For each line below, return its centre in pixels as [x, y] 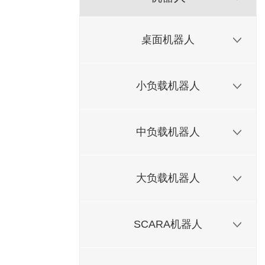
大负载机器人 [168, 178]
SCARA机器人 [168, 224]
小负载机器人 [168, 86]
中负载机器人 [168, 132]
